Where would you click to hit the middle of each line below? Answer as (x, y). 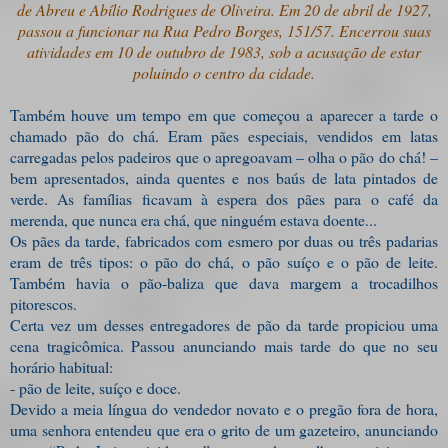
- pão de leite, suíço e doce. (95, 387)
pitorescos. (43, 303)
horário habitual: (61, 366)
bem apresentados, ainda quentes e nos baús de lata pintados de (224, 177)
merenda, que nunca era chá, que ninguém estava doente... (193, 219)
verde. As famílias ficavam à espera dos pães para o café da (224, 198)
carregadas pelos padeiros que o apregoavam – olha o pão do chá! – (224, 156)
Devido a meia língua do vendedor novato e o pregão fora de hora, (224, 408)
